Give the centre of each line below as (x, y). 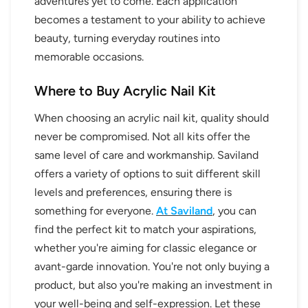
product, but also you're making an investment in (153, 285)
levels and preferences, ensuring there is (133, 192)
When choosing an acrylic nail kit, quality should (152, 118)
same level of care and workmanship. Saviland (146, 155)
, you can (234, 211)
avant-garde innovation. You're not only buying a (152, 267)
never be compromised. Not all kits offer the (142, 137)
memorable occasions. (89, 57)
